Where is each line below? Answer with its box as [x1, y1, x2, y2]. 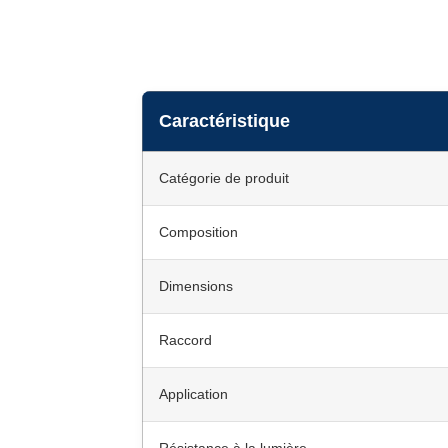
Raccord [159, 332, 212, 349]
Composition [159, 224, 238, 241]
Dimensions [159, 278, 233, 295]
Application [159, 386, 228, 403]
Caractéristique [159, 111, 290, 132]
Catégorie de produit [159, 170, 289, 187]
